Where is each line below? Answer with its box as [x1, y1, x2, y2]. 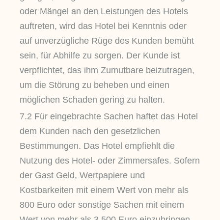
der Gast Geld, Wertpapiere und [20, 170, 145, 181]
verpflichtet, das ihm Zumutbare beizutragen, [20, 65, 194, 75]
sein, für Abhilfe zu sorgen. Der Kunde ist [20, 50, 180, 60]
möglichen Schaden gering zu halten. [20, 94, 165, 105]
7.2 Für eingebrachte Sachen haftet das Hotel [20, 111, 198, 122]
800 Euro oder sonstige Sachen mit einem [20, 200, 184, 210]
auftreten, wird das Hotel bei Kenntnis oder [20, 21, 187, 31]
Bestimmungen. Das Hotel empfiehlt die [20, 141, 175, 151]
